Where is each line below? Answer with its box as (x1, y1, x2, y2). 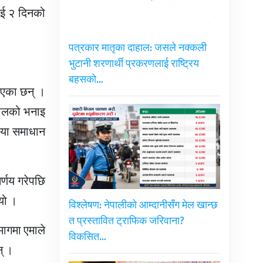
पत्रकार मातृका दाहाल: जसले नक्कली (68, 39, 207, 58)
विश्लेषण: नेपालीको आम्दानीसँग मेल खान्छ (68, 197, 218, 215)
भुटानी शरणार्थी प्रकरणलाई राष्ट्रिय (68, 55, 199, 73)
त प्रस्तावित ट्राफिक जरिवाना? (68, 213, 184, 231)
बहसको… (68, 71, 103, 89)
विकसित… (68, 228, 106, 247)
